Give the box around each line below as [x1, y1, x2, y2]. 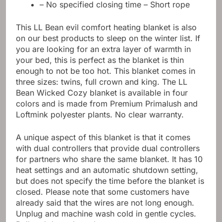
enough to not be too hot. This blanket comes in [16, 66, 195, 76]
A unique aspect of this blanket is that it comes [16, 132, 190, 143]
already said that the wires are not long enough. [16, 198, 194, 208]
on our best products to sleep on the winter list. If [16, 33, 200, 44]
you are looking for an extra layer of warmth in [16, 44, 191, 55]
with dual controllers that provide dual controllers [16, 143, 200, 154]
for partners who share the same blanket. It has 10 [16, 154, 203, 165]
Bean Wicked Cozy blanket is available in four [16, 88, 188, 98]
